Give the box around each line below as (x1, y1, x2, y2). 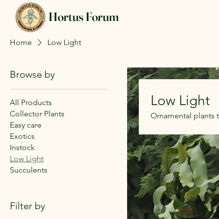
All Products (10, 97, 52, 107)
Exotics (10, 131, 35, 141)
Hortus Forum (48, 9, 119, 24)
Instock (10, 142, 35, 152)
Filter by (10, 199, 45, 212)
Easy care (10, 120, 42, 130)
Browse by (10, 68, 55, 80)
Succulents (10, 165, 47, 175)
